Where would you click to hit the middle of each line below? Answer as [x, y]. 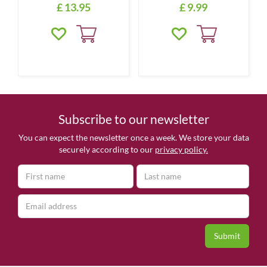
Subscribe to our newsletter [133, 119]
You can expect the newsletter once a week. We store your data [133, 137]
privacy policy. [181, 149]
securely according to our [107, 149]
